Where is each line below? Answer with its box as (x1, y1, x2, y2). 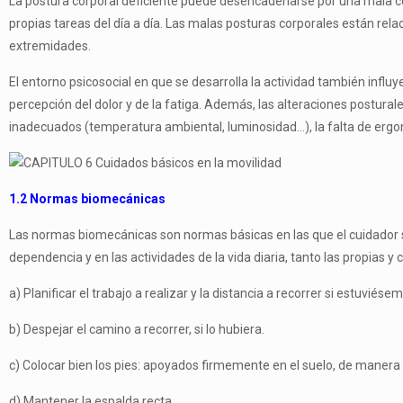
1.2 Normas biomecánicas (9, 192, 166, 206)
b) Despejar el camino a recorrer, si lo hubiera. (9, 322, 264, 336)
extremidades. (9, 39, 91, 53)
